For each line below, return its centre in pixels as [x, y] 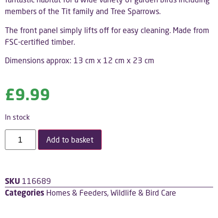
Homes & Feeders [77, 193]
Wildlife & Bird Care [143, 193]
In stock [17, 117]
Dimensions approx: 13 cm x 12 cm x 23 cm [80, 60]
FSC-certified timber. [40, 41]
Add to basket [70, 140]
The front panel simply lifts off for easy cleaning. [89, 30]
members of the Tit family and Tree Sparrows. [83, 11]
